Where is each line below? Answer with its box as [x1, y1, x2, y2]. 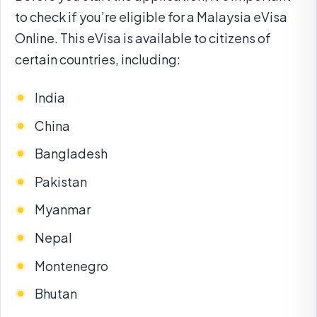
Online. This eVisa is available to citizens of [15, 30, 271, 47]
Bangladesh [35, 145, 108, 162]
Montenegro [35, 257, 108, 274]
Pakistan [35, 173, 87, 190]
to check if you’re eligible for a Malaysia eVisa [15, 8, 287, 25]
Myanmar [35, 201, 91, 218]
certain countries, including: [15, 51, 180, 68]
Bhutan [35, 285, 77, 302]
